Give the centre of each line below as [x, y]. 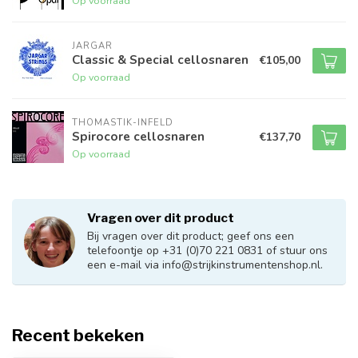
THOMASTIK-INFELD [123, 122]
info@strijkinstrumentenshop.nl [241, 265]
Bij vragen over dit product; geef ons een [191, 237]
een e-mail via [125, 265]
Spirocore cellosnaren [138, 136]
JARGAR [92, 46]
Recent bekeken [78, 336]
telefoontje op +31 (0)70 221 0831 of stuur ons [207, 251]
